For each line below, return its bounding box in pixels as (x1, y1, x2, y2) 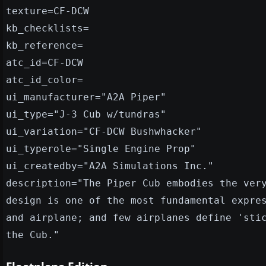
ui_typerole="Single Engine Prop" (6, 142, 196, 154)
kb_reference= (6, 39, 83, 51)
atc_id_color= (6, 74, 83, 85)
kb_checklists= (6, 22, 89, 34)
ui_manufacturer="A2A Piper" (6, 91, 166, 103)
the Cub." (6, 229, 59, 240)
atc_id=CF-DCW (6, 56, 83, 68)
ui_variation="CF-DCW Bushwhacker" (6, 125, 202, 137)
